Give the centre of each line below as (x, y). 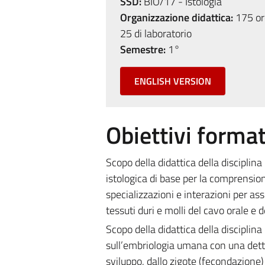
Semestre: (143, 49)
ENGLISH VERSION (172, 81)
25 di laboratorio (156, 33)
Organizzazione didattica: (176, 17)
